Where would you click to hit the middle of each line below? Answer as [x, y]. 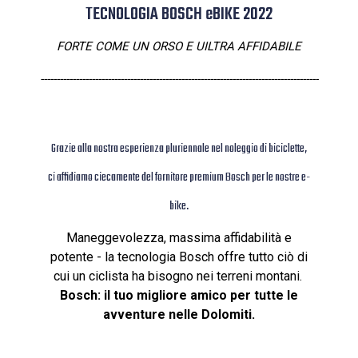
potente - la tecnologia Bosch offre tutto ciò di [179, 257]
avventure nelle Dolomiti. [179, 314]
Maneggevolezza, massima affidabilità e [179, 238]
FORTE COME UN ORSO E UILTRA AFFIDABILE [179, 46]
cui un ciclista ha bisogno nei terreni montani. [179, 276]
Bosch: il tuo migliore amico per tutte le [179, 295]
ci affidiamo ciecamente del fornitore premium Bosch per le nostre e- [179, 178]
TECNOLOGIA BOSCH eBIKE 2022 [179, 15]
